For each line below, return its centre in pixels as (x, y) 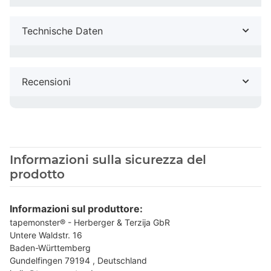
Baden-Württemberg (50, 247)
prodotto (37, 174)
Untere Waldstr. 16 (46, 235)
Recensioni (46, 81)
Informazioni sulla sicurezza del (108, 159)
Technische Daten (62, 31)
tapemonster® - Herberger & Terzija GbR (90, 222)
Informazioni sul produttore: (76, 208)
